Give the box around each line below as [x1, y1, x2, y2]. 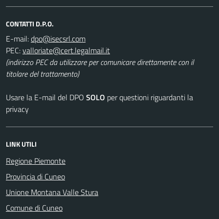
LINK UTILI [6, 138, 37, 149]
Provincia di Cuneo [6, 170, 65, 182]
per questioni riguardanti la [105, 91, 193, 103]
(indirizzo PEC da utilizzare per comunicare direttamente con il [6, 56, 194, 68]
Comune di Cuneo [6, 201, 63, 214]
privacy [6, 103, 29, 115]
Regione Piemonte [6, 154, 66, 167]
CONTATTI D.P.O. [6, 18, 54, 29]
